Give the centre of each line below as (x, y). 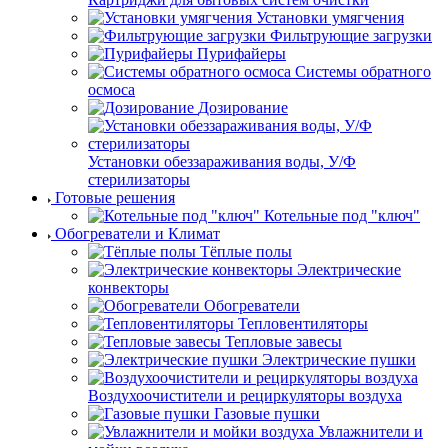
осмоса (111, 89)
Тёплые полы (246, 251)
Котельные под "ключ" (342, 215)
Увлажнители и (370, 431)
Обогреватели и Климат (137, 233)
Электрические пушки (339, 359)
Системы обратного (363, 71)
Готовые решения (115, 197)
